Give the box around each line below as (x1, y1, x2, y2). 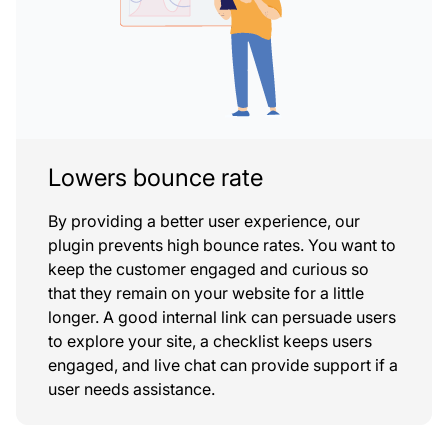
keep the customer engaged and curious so (48, 258, 369, 279)
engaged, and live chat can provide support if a (48, 354, 398, 375)
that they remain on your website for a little (48, 282, 364, 303)
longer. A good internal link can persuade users (48, 306, 396, 327)
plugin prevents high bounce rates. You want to (48, 234, 396, 255)
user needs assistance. (48, 378, 215, 399)
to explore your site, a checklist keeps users (48, 330, 372, 351)
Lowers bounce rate (48, 162, 263, 192)
